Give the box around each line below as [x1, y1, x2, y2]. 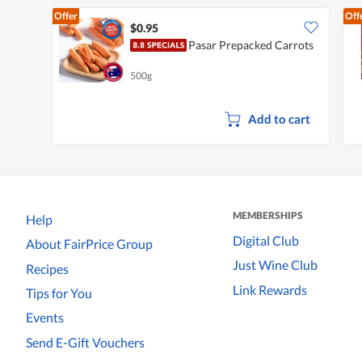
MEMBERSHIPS [233, 208, 303, 221]
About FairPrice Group [26, 236, 153, 252]
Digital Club [233, 232, 299, 248]
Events [26, 309, 64, 326]
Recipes [26, 260, 69, 276]
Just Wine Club [233, 257, 318, 273]
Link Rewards [233, 281, 307, 297]
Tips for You [26, 285, 92, 301]
